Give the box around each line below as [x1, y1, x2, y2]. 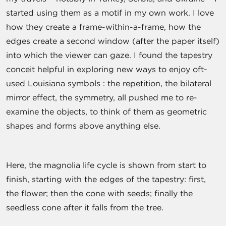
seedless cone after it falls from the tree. [6, 202, 166, 212]
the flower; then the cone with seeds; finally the [6, 188, 193, 198]
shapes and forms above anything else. [6, 120, 163, 131]
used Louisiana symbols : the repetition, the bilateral [6, 78, 211, 88]
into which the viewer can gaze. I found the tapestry [6, 49, 212, 60]
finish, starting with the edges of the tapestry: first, [6, 174, 206, 184]
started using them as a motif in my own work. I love [6, 7, 214, 18]
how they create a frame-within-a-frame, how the [6, 21, 201, 32]
